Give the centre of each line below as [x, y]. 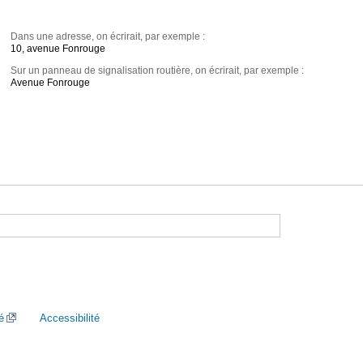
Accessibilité [70, 318]
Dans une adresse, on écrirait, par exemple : [108, 37]
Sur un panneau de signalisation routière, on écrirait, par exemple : [158, 71]
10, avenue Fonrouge [58, 49]
